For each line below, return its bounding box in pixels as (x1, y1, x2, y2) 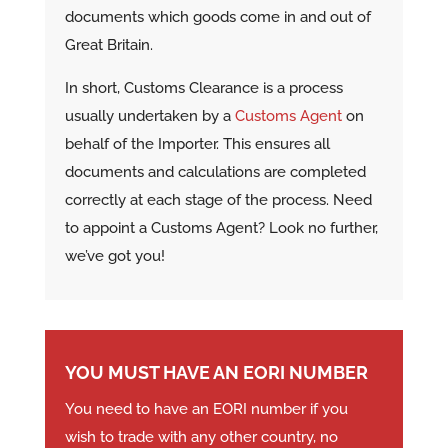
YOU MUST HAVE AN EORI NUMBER (64, 362, 368, 384)
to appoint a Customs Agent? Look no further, (64, 219, 378, 238)
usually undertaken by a (64, 107, 235, 126)
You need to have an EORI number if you (64, 400, 348, 419)
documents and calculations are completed (64, 163, 366, 182)
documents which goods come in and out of (64, 8, 371, 27)
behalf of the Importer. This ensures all (64, 135, 330, 154)
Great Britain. (64, 36, 153, 55)
